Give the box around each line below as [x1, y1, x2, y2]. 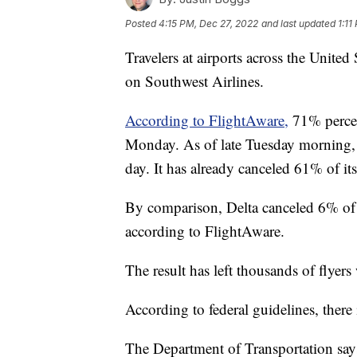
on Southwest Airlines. [125, 71, 264, 92]
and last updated [261, 18, 335, 30]
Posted [125, 18, 159, 30]
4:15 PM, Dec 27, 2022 [159, 18, 258, 30]
